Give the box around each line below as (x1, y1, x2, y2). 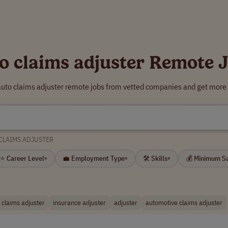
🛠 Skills (143, 154, 167, 163)
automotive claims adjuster (146, 198, 222, 207)
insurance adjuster (53, 198, 106, 207)
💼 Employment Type (63, 154, 125, 163)
